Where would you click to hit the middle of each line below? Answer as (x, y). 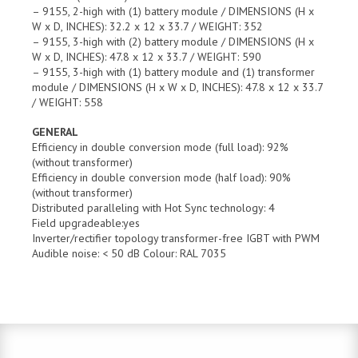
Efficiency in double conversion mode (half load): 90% (161, 177)
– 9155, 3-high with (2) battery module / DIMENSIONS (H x (173, 41)
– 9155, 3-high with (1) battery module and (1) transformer (173, 72)
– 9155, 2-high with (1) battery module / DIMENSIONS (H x (173, 11)
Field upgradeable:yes (86, 223)
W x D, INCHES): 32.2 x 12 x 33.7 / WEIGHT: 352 (147, 26)
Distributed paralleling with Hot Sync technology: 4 (153, 207)
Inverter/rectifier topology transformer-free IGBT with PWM (176, 238)
